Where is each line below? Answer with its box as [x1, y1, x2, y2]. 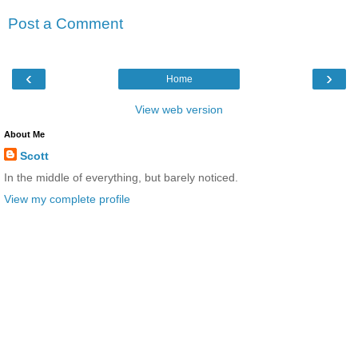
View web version [135, 102, 223, 116]
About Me [4, 129, 45, 139]
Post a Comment [8, 15, 123, 33]
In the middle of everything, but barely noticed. [4, 170, 238, 184]
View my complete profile [4, 193, 130, 206]
